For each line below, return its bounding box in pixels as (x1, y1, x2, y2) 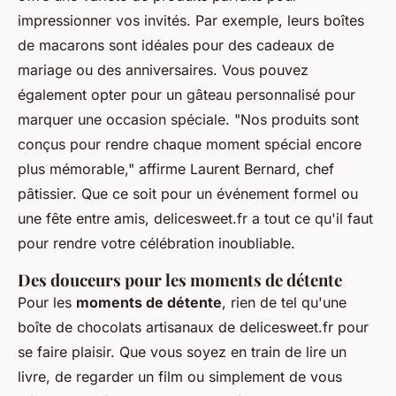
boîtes (324, 11, 364, 30)
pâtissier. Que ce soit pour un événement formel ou (18, 185, 358, 203)
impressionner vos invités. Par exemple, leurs (18, 11, 324, 30)
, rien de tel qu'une (222, 293, 346, 312)
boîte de (18, 318, 77, 337)
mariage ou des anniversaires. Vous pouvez (18, 61, 308, 80)
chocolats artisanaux (77, 318, 214, 337)
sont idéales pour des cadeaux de (104, 36, 334, 55)
